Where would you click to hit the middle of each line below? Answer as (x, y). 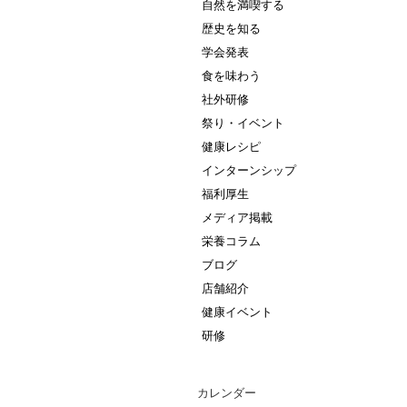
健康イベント (237, 312)
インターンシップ (249, 170)
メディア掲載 (237, 218)
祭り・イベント (243, 123)
